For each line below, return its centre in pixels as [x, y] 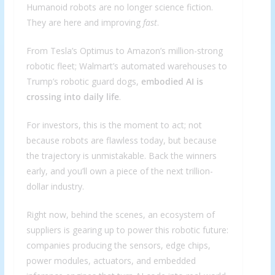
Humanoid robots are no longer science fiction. [119, 7]
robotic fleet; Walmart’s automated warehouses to [126, 66]
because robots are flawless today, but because [121, 141]
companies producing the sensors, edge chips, [118, 246]
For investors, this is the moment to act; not [114, 125]
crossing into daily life [72, 97]
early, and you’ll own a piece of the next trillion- [119, 171]
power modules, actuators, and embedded [111, 261]
